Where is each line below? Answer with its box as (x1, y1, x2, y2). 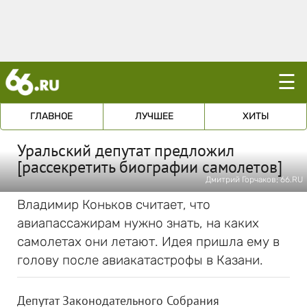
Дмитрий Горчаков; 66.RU (206, 175, 303, 184)
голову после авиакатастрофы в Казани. (17, 252, 263, 268)
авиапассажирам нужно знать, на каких (17, 215, 259, 231)
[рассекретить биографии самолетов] (17, 156, 282, 177)
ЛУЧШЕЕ (134, 110, 173, 122)
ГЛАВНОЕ (30, 110, 73, 122)
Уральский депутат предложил (17, 140, 234, 161)
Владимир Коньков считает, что (17, 197, 210, 212)
